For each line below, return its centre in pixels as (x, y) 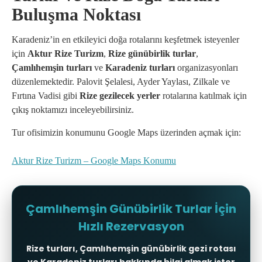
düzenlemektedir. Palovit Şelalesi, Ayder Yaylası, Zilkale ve (121, 82)
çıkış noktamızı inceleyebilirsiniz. (73, 110)
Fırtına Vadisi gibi (46, 96)
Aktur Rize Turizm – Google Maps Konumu (94, 161)
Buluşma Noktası (76, 15)
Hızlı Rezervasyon (131, 227)
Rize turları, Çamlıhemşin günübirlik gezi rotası (131, 249)
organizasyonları (206, 68)
